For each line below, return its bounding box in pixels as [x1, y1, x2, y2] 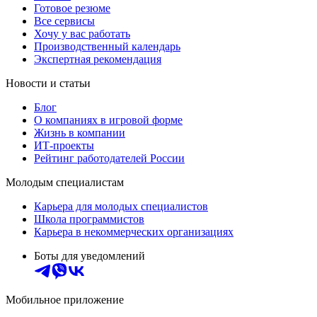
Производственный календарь [34, 40, 180, 52]
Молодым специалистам [6, 175, 124, 188]
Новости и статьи [6, 76, 91, 89]
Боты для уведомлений [34, 249, 145, 262]
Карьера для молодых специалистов [34, 200, 208, 212]
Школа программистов [34, 212, 144, 225]
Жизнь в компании [34, 126, 125, 139]
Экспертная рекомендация [34, 52, 161, 65]
